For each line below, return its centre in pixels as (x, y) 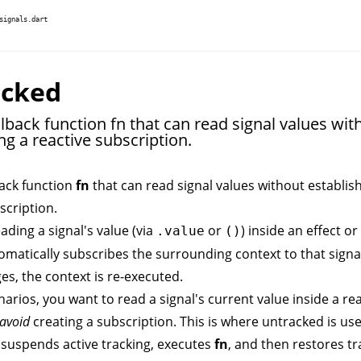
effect (324, 230)
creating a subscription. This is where (146, 322)
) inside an (274, 230)
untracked (293, 322)
